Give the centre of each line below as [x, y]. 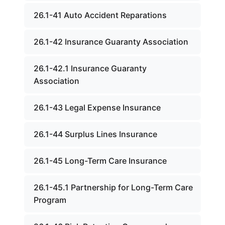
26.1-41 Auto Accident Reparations [100, 15]
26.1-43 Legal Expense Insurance [97, 107]
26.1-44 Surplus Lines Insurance [95, 134]
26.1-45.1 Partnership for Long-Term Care [113, 187]
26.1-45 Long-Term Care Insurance [100, 161]
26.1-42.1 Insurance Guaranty [90, 68]
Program [50, 200]
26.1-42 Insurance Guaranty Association [111, 42]
